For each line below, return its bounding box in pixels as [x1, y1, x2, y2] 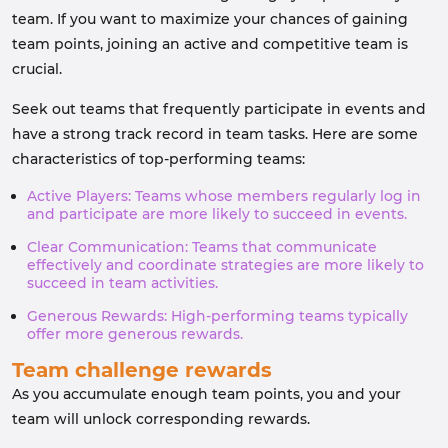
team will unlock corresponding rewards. [12, 410, 310, 428]
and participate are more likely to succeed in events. [27, 205, 407, 223]
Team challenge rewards [12, 358, 272, 382]
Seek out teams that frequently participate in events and [12, 100, 426, 118]
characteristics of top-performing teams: [12, 150, 305, 168]
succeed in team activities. [27, 274, 218, 292]
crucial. [12, 60, 66, 78]
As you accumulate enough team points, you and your [12, 385, 401, 403]
